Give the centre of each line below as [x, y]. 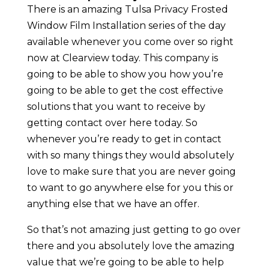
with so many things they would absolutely [130, 156]
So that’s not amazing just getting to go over [134, 230]
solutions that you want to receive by [116, 107]
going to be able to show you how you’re [125, 74]
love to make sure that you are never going [131, 172]
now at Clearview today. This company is [122, 58]
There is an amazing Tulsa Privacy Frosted [127, 10]
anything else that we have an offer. [113, 204]
